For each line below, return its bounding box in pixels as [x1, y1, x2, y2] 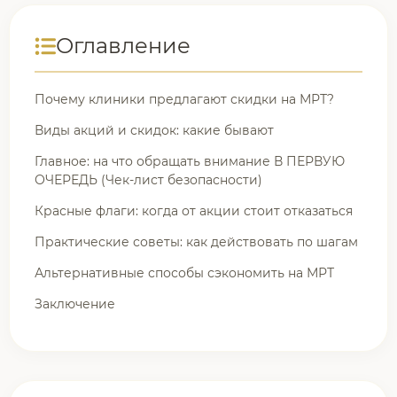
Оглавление [56, 33, 191, 58]
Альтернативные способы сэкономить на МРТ [35, 265, 334, 281]
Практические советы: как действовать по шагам [35, 234, 358, 250]
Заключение [35, 296, 115, 312]
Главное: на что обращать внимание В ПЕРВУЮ [35, 153, 345, 169]
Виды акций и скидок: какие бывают [35, 122, 274, 138]
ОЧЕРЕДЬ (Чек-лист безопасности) [35, 172, 262, 188]
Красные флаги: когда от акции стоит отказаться [35, 203, 353, 219]
